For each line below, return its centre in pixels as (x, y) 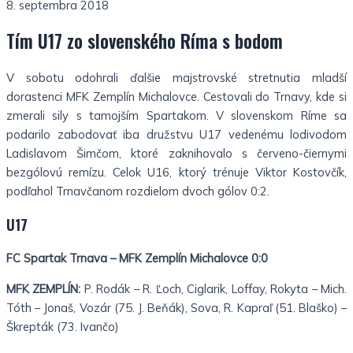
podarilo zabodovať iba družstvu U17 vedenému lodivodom (176, 135)
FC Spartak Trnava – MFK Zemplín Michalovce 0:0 (137, 258)
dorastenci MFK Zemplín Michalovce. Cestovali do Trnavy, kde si (176, 97)
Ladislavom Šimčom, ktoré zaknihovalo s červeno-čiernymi (176, 154)
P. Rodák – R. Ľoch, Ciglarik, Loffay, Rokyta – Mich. (214, 288)
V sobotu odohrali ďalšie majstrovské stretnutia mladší (176, 78)
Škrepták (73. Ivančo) (63, 326)
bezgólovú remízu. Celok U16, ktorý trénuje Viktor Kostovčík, (176, 173)
